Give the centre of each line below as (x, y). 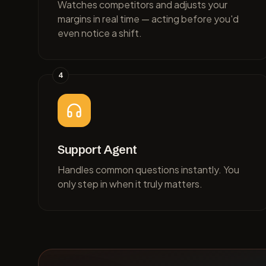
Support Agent (97, 149)
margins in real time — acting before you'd (148, 19)
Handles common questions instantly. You (148, 170)
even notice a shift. (100, 33)
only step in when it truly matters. (130, 184)
